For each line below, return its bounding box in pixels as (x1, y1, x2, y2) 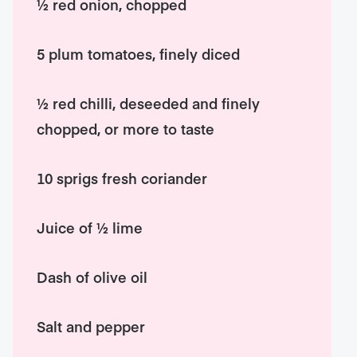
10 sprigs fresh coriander (37, 168, 208, 188)
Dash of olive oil (37, 267, 148, 287)
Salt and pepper (37, 316, 146, 336)
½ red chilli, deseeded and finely (37, 93, 261, 113)
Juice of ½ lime (37, 218, 143, 237)
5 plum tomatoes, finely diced (37, 44, 241, 64)
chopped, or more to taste (37, 119, 215, 139)
